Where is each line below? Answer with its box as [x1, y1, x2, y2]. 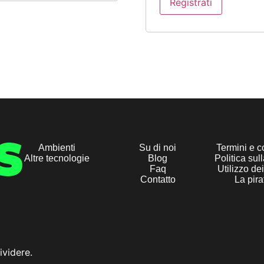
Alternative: [157, 22, 209, 34]
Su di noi [139, 142, 177, 153]
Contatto [140, 174, 176, 184]
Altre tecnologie [24, 153, 90, 163]
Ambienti [38, 142, 75, 153]
